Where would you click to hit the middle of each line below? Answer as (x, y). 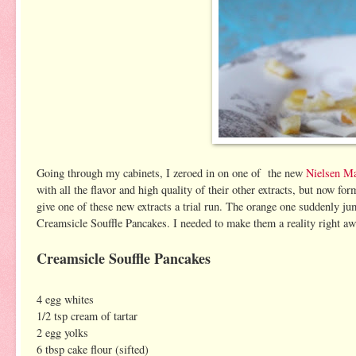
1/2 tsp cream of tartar (87, 315)
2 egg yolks (62, 332)
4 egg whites (65, 299)
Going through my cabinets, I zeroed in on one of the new (171, 172)
